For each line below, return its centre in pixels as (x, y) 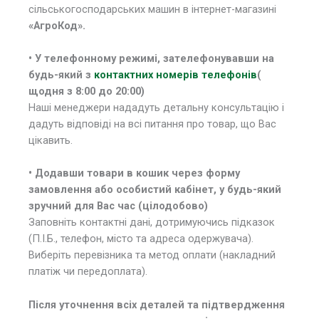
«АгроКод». (57, 25)
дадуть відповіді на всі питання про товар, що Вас (152, 124)
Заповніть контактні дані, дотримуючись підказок (152, 223)
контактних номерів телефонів (176, 74)
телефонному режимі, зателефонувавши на (159, 58)
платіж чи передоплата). (88, 272)
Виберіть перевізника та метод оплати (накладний (152, 255)
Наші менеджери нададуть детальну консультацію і (156, 107)
